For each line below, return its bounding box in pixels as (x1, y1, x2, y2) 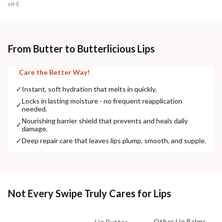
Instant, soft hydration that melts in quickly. (22, 84, 157, 93)
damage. (22, 124, 48, 133)
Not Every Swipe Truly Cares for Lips (8, 187, 171, 199)
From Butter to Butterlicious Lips (8, 42, 155, 55)
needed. (22, 104, 47, 113)
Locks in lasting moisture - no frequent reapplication (22, 96, 182, 105)
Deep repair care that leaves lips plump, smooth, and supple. (22, 136, 206, 145)
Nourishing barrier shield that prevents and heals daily (22, 116, 188, 125)
